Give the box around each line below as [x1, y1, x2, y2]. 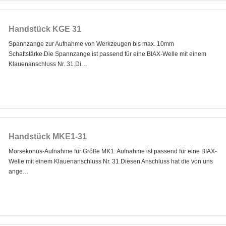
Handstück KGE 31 [8, 24, 81, 33]
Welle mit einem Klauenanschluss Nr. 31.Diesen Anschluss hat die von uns [8, 157, 213, 165]
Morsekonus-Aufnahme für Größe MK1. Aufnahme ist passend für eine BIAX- [8, 147, 217, 155]
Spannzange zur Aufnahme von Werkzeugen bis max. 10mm [8, 40, 174, 47]
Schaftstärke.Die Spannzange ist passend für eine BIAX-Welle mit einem [8, 50, 206, 58]
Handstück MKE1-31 [8, 132, 87, 141]
